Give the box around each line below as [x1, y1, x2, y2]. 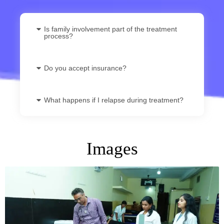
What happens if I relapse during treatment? [43, 95, 183, 104]
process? [43, 31, 73, 40]
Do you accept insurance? [43, 63, 126, 72]
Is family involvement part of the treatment [43, 24, 177, 33]
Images [86, 138, 138, 158]
